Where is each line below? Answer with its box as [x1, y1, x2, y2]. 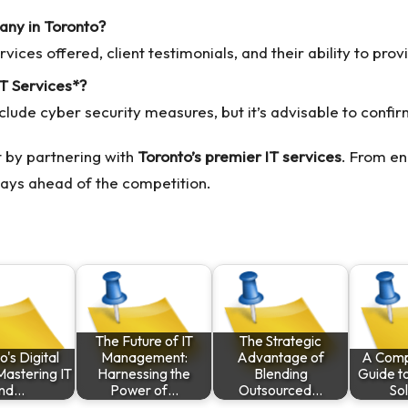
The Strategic [240, 331, 321, 350]
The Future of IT [95, 331, 193, 350]
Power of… [109, 381, 178, 399]
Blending [253, 364, 308, 382]
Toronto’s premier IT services [138, 146, 342, 166]
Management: [100, 348, 188, 366]
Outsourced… [239, 381, 322, 399]
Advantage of [237, 348, 324, 366]
